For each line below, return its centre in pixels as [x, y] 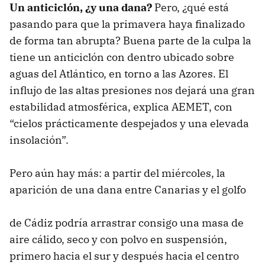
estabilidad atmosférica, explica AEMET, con [121, 106]
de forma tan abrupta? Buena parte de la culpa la [130, 40]
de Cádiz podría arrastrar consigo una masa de [127, 222]
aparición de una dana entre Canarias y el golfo [128, 189]
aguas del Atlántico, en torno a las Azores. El [119, 73]
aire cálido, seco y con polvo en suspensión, [118, 239]
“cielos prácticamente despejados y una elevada [129, 123]
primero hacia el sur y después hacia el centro [124, 256]
